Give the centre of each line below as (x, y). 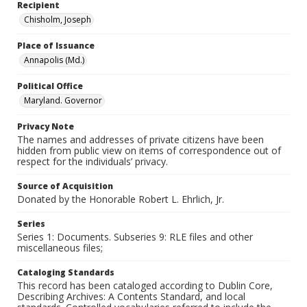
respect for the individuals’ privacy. (93, 161)
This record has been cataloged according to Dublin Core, (145, 285)
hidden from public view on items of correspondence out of (149, 150)
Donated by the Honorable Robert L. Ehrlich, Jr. (121, 199)
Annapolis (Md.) (54, 60)
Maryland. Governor (63, 100)
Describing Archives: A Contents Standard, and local (131, 296)
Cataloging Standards (66, 272)
